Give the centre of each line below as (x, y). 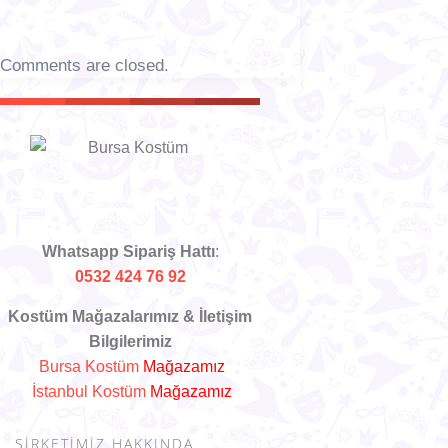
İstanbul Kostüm (89, 391)
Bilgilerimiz (130, 341)
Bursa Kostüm (89, 366)
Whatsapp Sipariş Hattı (128, 251)
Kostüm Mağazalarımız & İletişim (130, 316)
